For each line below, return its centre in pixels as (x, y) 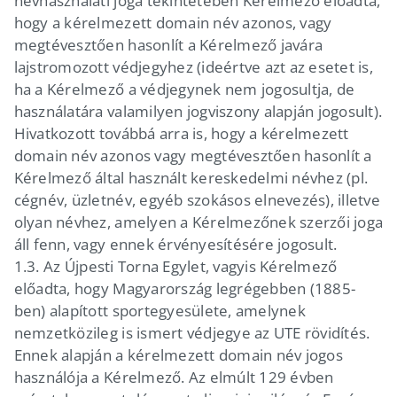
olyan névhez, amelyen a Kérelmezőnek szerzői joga (198, 222)
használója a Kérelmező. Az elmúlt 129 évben (174, 377)
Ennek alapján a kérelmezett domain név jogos (178, 354)
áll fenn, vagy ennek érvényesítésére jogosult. (175, 244)
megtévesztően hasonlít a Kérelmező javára (168, 44)
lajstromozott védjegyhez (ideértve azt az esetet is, (193, 66)
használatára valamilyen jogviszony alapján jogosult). (198, 111)
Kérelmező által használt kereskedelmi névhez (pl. (191, 177)
